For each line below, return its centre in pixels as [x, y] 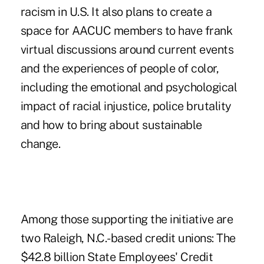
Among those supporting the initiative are [127, 220]
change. [40, 144]
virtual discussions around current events [127, 50]
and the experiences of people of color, [120, 69]
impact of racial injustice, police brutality [126, 106]
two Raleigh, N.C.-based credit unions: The [128, 238]
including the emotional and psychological [129, 88]
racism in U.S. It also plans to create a [116, 12]
